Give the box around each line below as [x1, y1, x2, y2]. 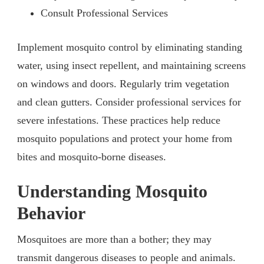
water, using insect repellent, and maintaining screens [17, 59, 246, 71]
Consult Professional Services [41, 6, 168, 19]
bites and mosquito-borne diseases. [17, 150, 166, 163]
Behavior [17, 203, 85, 223]
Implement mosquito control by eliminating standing [17, 41, 242, 53]
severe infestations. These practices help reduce [17, 114, 220, 126]
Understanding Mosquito [17, 181, 207, 202]
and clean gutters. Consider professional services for [17, 95, 241, 108]
